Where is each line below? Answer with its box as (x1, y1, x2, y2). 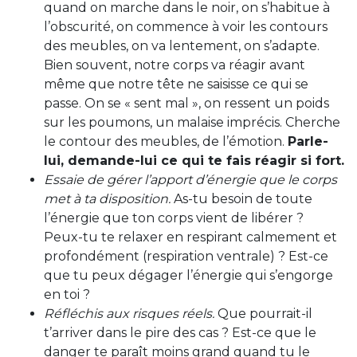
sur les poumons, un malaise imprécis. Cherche (44, 114, 340, 130)
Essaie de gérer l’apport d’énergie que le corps (44, 171, 337, 187)
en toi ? (44, 286, 90, 302)
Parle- (288, 133, 328, 149)
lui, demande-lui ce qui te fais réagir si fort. (44, 152, 344, 168)
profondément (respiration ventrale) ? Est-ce (44, 248, 328, 264)
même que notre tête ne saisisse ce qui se (44, 76, 308, 92)
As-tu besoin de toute (171, 190, 312, 206)
